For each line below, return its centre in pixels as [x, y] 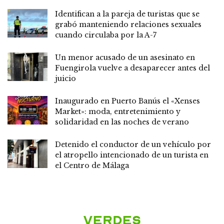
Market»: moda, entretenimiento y [118, 112]
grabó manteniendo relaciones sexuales [128, 25]
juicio [65, 79]
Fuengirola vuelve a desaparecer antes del [132, 68]
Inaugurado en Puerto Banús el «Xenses [127, 101]
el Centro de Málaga [92, 166]
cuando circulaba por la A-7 [106, 35]
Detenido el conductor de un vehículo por [133, 145]
